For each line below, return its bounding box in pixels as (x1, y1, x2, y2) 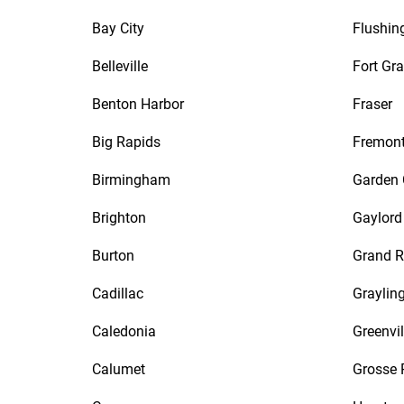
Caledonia (92, 323, 156, 340)
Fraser (353, 96, 392, 113)
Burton (92, 247, 134, 264)
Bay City (92, 20, 144, 37)
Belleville (92, 58, 148, 75)
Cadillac (92, 285, 143, 302)
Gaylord (353, 209, 402, 226)
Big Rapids (92, 133, 161, 151)
